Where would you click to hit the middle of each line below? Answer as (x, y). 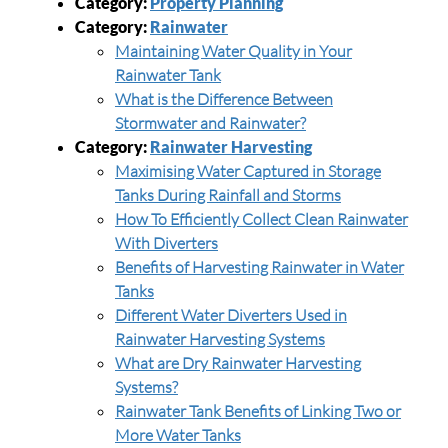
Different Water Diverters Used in (231, 315)
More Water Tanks (178, 435)
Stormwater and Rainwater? (210, 123)
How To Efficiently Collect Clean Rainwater (261, 219)
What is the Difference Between (224, 99)
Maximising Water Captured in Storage (248, 171)
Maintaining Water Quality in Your (233, 51)
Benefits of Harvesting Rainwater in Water (259, 267)
